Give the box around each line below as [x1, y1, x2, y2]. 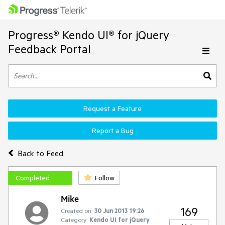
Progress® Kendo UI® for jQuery [8, 28, 169, 42]
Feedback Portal [8, 42, 91, 56]
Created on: [61, 206, 92, 214]
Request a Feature [83, 104, 142, 113]
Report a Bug [91, 126, 134, 135]
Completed [16, 173, 50, 182]
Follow [95, 173, 115, 182]
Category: [61, 215, 87, 223]
